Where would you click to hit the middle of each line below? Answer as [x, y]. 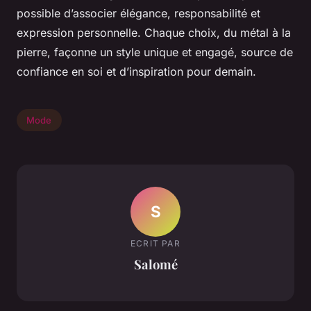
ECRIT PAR [155, 243]
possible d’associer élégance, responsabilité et [138, 13]
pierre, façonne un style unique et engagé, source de [155, 52]
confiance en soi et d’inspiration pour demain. [136, 72]
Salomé [155, 264]
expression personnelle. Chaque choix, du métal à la [154, 33]
